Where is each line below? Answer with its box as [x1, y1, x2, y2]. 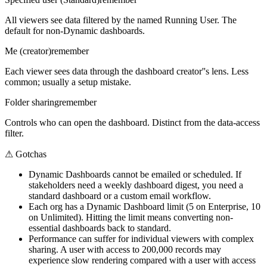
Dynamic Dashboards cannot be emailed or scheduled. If [29, 169, 241, 179]
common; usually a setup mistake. [5, 76, 131, 87]
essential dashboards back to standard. [29, 222, 171, 233]
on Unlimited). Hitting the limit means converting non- [29, 212, 233, 222]
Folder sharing [5, 97, 59, 107]
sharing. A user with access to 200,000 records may [29, 244, 221, 254]
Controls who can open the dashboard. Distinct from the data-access [5, 117, 260, 128]
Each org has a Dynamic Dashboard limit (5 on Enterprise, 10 [29, 201, 260, 212]
